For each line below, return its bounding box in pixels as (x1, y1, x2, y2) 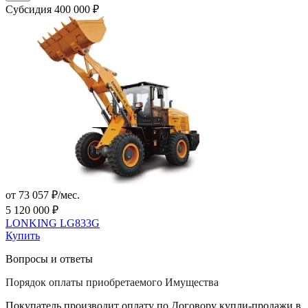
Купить (5, 230, 40, 242)
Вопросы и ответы (5, 253, 93, 265)
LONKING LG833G (5, 217, 100, 230)
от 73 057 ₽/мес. (5, 189, 80, 201)
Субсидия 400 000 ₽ (5, 3, 99, 16)
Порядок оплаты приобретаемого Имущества (5, 276, 219, 289)
